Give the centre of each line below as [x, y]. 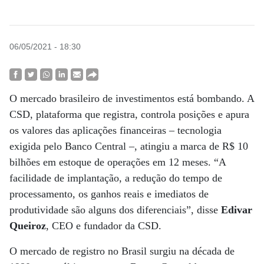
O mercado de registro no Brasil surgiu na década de [122, 251]
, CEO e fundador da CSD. [104, 226]
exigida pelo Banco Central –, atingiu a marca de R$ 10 [129, 146]
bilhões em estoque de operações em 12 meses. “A [118, 162]
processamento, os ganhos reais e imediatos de [109, 194]
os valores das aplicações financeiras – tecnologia [115, 130]
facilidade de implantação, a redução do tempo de [116, 178]
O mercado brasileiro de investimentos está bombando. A [132, 98]
